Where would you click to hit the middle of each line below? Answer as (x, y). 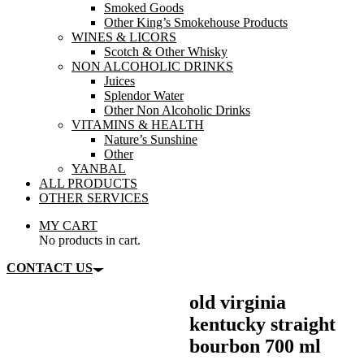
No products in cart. (90, 240)
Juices (119, 81)
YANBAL (99, 169)
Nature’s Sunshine (151, 140)
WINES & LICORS (124, 37)
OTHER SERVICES (94, 198)
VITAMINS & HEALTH (138, 125)
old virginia (237, 303)
